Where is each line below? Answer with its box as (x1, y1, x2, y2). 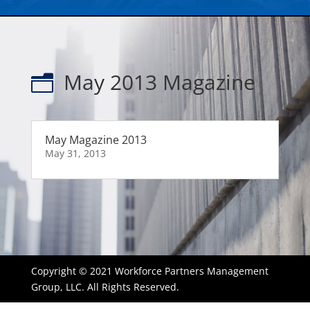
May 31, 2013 (44, 147, 106, 161)
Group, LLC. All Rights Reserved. (30, 280, 179, 294)
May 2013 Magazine (63, 68, 255, 97)
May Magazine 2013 (44, 132, 147, 148)
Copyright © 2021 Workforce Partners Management (30, 264, 268, 278)
